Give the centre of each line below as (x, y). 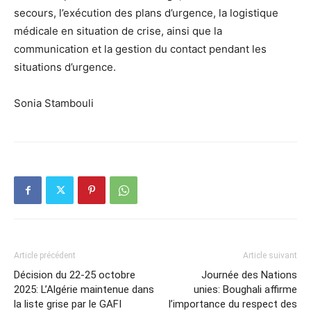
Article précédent (45, 255)
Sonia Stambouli (54, 103)
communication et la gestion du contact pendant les (140, 49)
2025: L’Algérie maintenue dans (84, 289)
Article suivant (270, 255)
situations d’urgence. (65, 67)
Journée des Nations (249, 275)
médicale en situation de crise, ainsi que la (118, 31)
